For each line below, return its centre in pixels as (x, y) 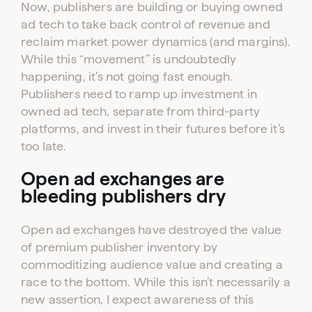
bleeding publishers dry (124, 196)
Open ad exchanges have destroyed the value (151, 229)
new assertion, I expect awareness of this (138, 299)
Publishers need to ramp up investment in (139, 94)
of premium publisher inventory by (119, 247)
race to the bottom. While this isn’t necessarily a (156, 281)
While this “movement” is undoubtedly (129, 59)
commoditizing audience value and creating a (152, 264)
